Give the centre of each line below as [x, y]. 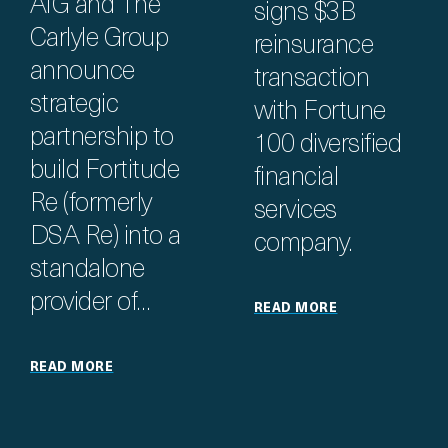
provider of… [90, 304]
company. [303, 245]
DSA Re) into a [105, 238]
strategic [74, 106]
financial [296, 179]
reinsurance [314, 47]
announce [82, 73]
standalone [87, 271]
